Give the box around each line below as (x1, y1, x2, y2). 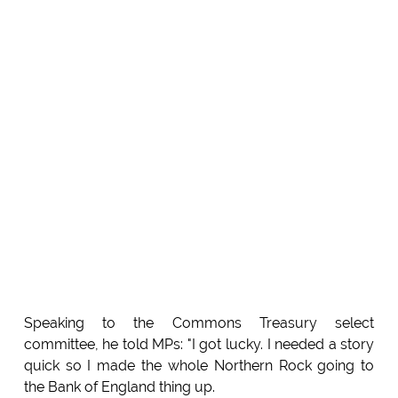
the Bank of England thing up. (23, 378, 215, 396)
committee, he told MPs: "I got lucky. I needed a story (23, 336, 375, 354)
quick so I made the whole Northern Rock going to (23, 357, 375, 375)
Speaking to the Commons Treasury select (23, 314, 375, 332)
